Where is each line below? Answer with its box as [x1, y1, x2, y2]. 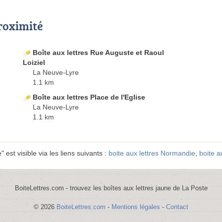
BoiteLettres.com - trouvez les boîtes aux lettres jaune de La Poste [14, 184, 208, 192]
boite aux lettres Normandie [109, 149, 195, 158]
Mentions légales [111, 203, 160, 211]
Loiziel [23, 58, 45, 67]
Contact [166, 203, 188, 211]
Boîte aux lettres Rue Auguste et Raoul [33, 49, 164, 57]
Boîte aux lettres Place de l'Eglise [33, 93, 145, 102]
